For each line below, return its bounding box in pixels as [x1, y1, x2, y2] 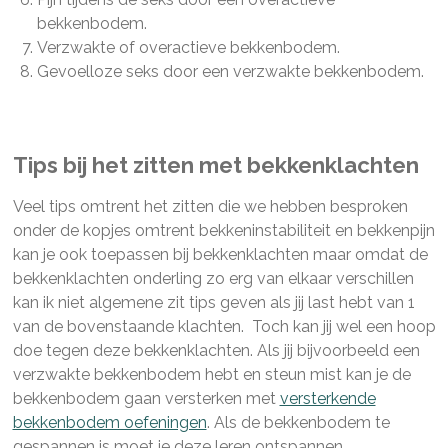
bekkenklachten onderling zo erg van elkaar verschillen [12, 268, 414, 288]
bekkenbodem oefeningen [12, 412, 207, 432]
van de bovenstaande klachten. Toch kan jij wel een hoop [12, 316, 436, 336]
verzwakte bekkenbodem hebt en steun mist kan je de [12, 364, 411, 384]
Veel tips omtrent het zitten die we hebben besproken [12, 196, 408, 216]
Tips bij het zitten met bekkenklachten [12, 151, 419, 178]
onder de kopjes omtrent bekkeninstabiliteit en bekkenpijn [12, 220, 435, 240]
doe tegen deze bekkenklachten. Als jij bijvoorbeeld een [12, 340, 420, 360]
